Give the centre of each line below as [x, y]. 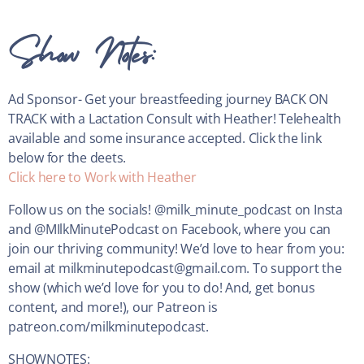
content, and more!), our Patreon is [113, 308]
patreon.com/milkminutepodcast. [108, 327]
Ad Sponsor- [47, 100]
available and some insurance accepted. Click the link [165, 139]
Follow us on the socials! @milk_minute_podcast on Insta [175, 210]
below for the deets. [67, 158]
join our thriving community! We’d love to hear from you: [176, 249]
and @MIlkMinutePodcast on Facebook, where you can [170, 230]
